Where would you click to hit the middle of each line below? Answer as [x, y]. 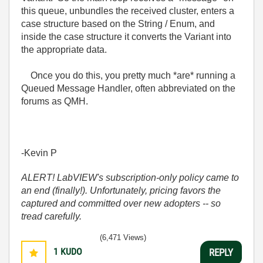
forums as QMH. [55, 102]
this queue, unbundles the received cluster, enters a [128, 11]
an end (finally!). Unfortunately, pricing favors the [121, 191]
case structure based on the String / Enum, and [118, 24]
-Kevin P [39, 153]
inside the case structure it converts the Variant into [126, 37]
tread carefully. [51, 217]
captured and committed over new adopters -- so [121, 204]
